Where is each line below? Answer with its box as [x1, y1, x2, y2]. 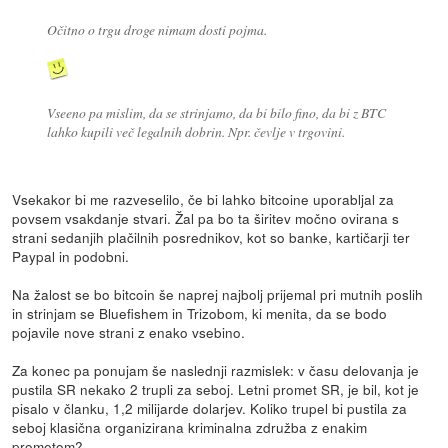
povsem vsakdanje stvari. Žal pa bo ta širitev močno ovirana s [12, 207, 400, 228]
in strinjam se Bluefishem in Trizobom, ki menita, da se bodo [12, 302, 388, 323]
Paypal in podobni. [12, 245, 130, 266]
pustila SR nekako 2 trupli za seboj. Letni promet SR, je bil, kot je [12, 378, 420, 399]
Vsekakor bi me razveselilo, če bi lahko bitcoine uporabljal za [12, 188, 395, 209]
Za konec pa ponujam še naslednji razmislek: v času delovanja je [12, 359, 420, 380]
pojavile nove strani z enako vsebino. [12, 321, 246, 342]
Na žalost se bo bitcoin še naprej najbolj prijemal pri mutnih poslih [12, 283, 424, 304]
